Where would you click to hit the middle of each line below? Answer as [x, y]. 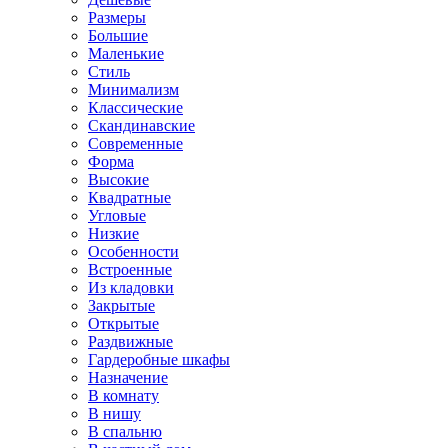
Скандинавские [141, 125]
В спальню [125, 431]
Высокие [118, 179]
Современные [135, 143]
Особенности [133, 251]
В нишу [114, 413]
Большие [118, 35]
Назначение [128, 377]
